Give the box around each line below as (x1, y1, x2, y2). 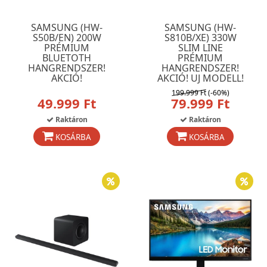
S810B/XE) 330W (164, 31, 237, 44)
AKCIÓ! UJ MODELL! (157, 72, 244, 85)
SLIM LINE (178, 41, 223, 54)
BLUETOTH (42, 51, 91, 64)
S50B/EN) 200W (32, 31, 101, 44)
